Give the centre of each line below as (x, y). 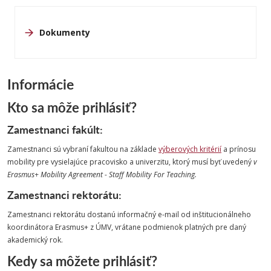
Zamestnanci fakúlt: (55, 129)
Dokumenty (65, 32)
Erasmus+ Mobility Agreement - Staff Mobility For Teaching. (102, 175)
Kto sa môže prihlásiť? (72, 107)
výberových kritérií (190, 149)
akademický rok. (35, 240)
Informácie (41, 84)
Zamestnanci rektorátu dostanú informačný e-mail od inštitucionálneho (129, 214)
